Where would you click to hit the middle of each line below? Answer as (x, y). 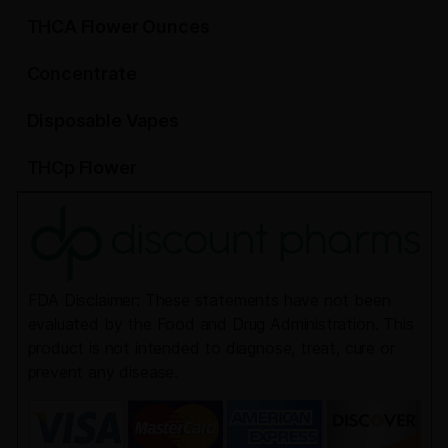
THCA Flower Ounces (118, 27)
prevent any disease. (105, 371)
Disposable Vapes (102, 121)
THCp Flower (81, 168)
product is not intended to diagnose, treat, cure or (211, 347)
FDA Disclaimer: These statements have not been (209, 299)
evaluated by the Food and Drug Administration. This (220, 323)
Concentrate (81, 74)
